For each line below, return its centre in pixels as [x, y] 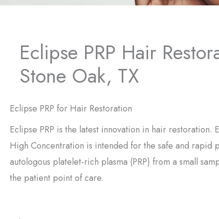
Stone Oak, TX [79, 76]
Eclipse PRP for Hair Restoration [71, 108]
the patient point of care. [57, 178]
